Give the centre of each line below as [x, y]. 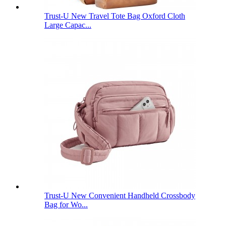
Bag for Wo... [66, 205]
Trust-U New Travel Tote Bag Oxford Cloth [115, 16]
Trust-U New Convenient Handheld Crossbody [120, 196]
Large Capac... [68, 25]
